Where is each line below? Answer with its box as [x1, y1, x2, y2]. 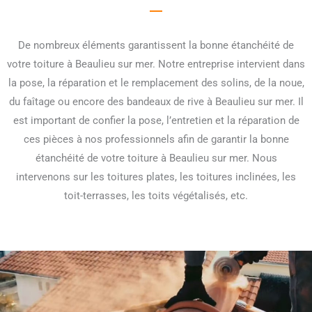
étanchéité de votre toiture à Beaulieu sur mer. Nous [35, 151, 277, 164]
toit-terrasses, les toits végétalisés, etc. [64, 189, 248, 202]
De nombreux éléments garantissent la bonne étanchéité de [18, 38, 294, 52]
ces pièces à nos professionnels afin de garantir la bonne [23, 132, 289, 146]
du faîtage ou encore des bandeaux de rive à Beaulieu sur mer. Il [8, 95, 304, 108]
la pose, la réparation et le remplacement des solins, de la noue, [8, 76, 304, 89]
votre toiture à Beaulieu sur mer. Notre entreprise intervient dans [7, 57, 305, 70]
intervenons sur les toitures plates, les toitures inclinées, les [16, 170, 296, 183]
